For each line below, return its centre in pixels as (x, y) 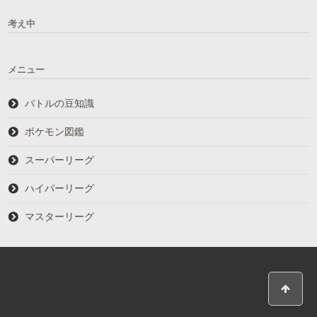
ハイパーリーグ (60, 188)
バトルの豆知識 (60, 103)
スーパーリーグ (60, 160)
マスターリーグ (60, 216)
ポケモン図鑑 (55, 131)
